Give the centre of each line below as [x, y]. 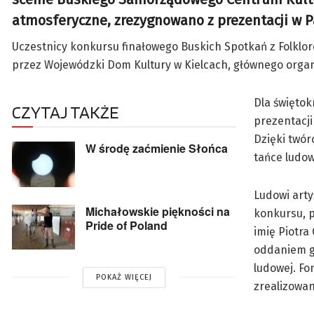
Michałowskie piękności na [158, 211]
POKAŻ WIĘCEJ [124, 277]
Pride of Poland [127, 225]
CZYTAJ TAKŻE [65, 112]
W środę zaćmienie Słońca [157, 149]
